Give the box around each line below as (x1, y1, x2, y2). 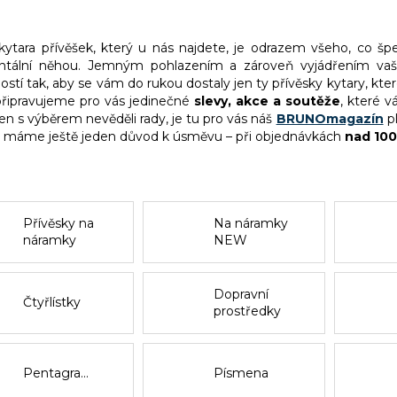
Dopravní (214, 285, 269, 302)
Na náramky (214, 214, 289, 231)
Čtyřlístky (22, 294, 81, 311)
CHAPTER (214, 248, 277, 265)
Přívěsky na (22, 214, 94, 231)
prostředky (214, 302, 282, 319)
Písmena (214, 365, 269, 382)
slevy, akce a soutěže (194, 92, 340, 109)
